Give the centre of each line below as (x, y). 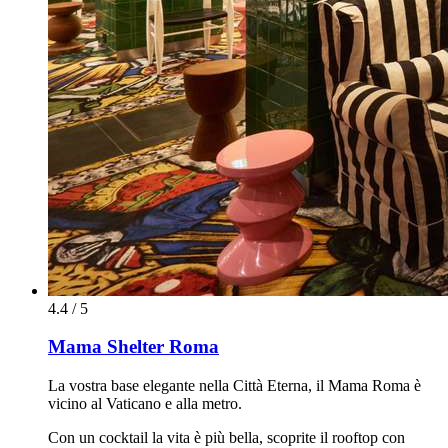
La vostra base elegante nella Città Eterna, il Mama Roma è (234, 385)
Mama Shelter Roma (133, 347)
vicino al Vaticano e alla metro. (145, 403)
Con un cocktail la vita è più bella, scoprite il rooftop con (226, 437)
